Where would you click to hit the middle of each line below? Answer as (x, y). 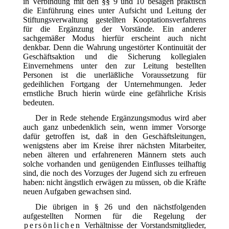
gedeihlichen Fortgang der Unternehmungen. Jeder (114, 84)
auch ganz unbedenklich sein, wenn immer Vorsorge (114, 127)
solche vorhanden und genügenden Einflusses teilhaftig (114, 164)
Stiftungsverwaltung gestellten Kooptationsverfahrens (114, 19)
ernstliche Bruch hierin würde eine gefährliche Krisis (114, 93)
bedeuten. (38, 102)
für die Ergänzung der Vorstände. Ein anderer (114, 29)
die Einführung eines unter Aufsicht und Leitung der (114, 10)
